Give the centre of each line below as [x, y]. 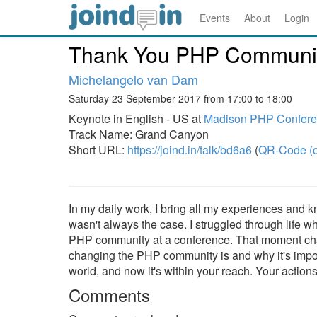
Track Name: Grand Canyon [139, 134]
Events [215, 18]
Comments [109, 295]
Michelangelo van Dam [133, 79]
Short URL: [98, 150]
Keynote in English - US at [136, 119]
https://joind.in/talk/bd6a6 [190, 150]
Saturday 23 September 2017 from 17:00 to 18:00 [180, 98]
